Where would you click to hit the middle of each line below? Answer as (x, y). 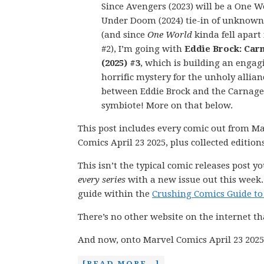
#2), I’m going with (143, 49)
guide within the (115, 194)
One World (170, 35)
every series (102, 180)
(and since (124, 35)
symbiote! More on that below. (167, 105)
